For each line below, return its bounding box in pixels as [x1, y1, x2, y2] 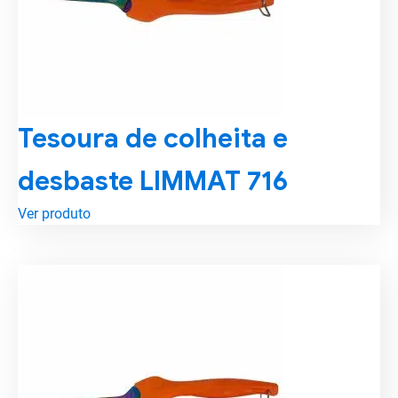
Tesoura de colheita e [18, 122, 288, 155]
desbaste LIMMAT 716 [18, 164, 288, 198]
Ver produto [18, 205, 91, 222]
